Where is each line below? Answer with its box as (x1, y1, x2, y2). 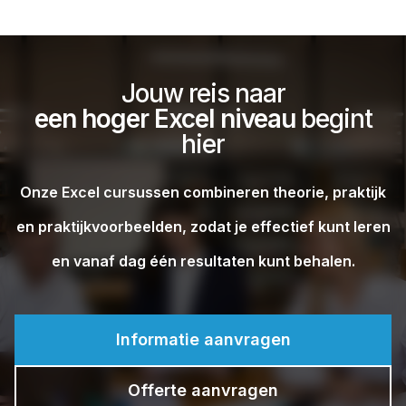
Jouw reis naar (121, 77, 285, 109)
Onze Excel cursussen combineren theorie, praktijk (20, 182, 386, 201)
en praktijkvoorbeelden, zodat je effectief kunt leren (15, 217, 391, 236)
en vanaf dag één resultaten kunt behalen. (51, 251, 355, 270)
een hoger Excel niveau (34, 102, 295, 134)
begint (295, 102, 372, 134)
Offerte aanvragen (128, 380, 278, 400)
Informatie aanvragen (115, 329, 291, 349)
